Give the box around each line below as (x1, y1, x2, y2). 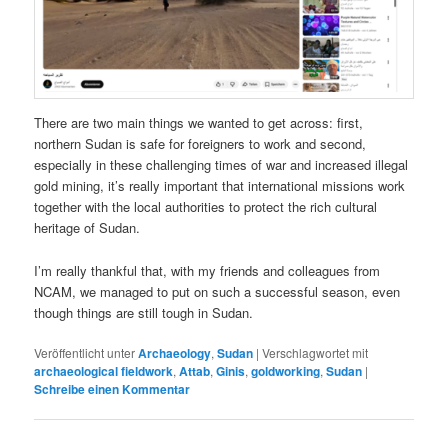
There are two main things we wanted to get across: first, (34, 113, 364, 133)
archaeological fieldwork (34, 361, 174, 380)
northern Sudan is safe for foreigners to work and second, (34, 134, 367, 154)
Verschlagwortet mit (262, 343, 369, 361)
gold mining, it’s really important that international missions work (34, 176, 406, 196)
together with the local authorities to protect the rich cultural (34, 197, 378, 217)
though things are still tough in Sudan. (34, 302, 254, 322)
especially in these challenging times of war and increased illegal (34, 155, 409, 175)
